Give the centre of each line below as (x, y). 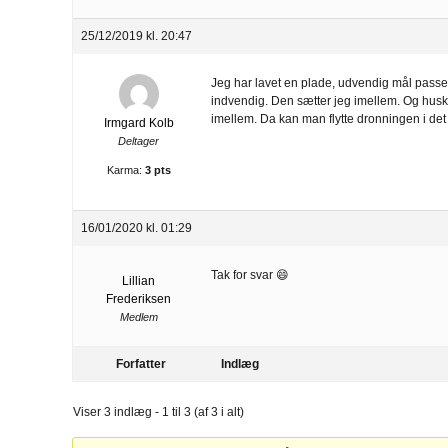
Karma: (124, 169)
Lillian (138, 280)
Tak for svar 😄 (250, 274)
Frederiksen (138, 298)
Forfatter (141, 363)
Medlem (138, 316)
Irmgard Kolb (138, 122)
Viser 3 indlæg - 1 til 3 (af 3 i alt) (158, 411)
